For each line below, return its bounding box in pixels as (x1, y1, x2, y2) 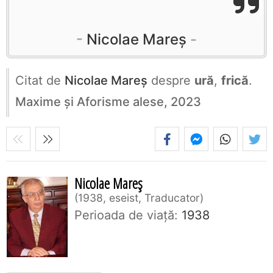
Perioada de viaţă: (74, 208, 178, 223)
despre (147, 73, 194, 88)
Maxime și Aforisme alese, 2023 (15, 94, 201, 110)
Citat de (15, 73, 65, 88)
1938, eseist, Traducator (78, 191, 200, 205)
